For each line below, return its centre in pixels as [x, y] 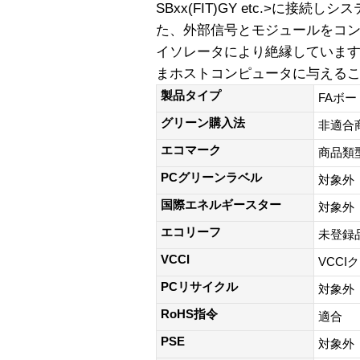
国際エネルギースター [221, 205]
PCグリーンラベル [211, 177]
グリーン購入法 [203, 123]
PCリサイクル [199, 286]
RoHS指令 [189, 314]
